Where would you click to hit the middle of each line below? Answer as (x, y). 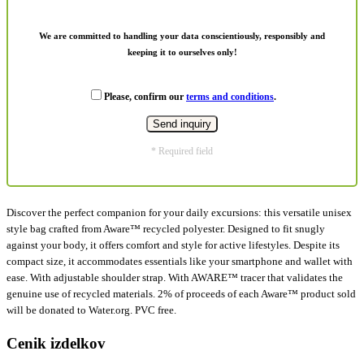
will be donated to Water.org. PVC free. (91, 310)
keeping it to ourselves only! (182, 52)
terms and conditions (230, 96)
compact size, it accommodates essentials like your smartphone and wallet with (180, 261)
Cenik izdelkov (56, 343)
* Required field (182, 151)
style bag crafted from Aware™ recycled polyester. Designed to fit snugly (166, 228)
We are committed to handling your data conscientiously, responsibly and (182, 35)
